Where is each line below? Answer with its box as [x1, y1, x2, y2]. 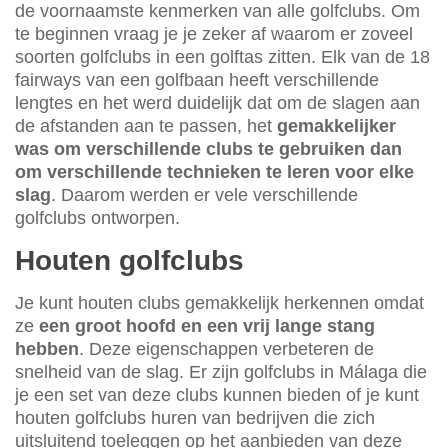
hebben [15, 339, 79, 360]
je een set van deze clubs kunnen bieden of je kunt [15, 385, 419, 406]
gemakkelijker [277, 116, 396, 137]
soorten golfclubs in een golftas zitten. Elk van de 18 [15, 47, 430, 68]
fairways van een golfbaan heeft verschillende [15, 70, 379, 91]
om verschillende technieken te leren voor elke [15, 162, 414, 183]
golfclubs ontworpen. [15, 208, 180, 229]
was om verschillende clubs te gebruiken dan [15, 139, 402, 160]
